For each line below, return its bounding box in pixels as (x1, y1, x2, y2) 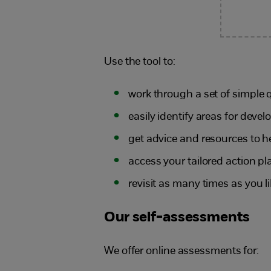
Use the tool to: (103, 56, 175, 68)
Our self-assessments (103, 210, 250, 225)
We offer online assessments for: (103, 245, 260, 257)
